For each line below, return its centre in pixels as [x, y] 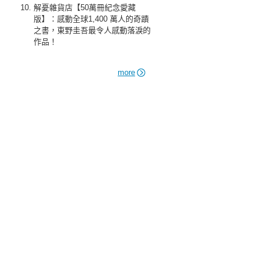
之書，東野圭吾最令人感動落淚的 [92, 30]
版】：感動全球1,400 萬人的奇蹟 [91, 19]
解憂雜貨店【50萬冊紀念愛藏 [85, 8]
